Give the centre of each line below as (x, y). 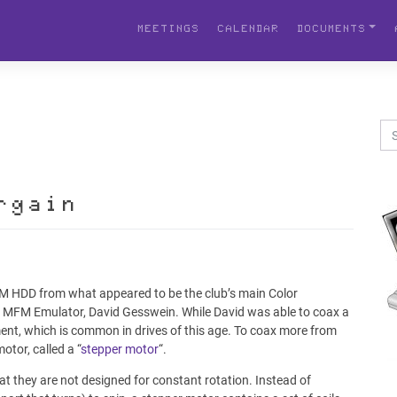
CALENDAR (248, 31)
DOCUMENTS (331, 31)
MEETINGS (168, 31)
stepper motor (120, 350)
